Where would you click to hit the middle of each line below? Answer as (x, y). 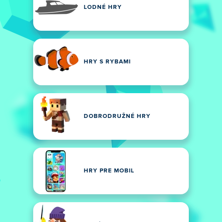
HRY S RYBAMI (107, 62)
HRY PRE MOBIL (109, 171)
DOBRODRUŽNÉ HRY (117, 116)
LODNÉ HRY (103, 7)
